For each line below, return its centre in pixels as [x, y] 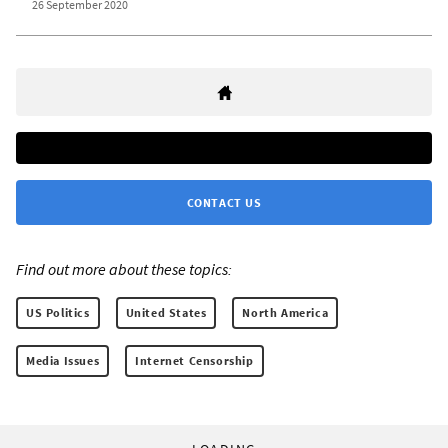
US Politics [58, 313]
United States [166, 313]
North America [285, 313]
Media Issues [63, 361]
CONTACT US [224, 203]
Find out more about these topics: [124, 269]
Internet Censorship [194, 361]
